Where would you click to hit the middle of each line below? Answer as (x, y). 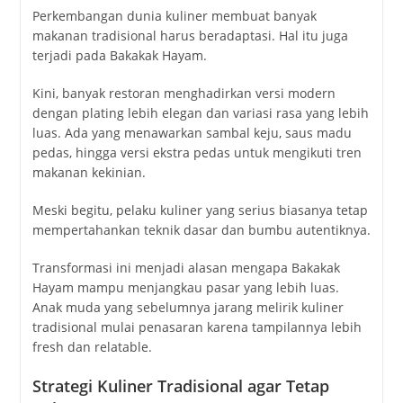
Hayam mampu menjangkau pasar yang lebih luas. (185, 287)
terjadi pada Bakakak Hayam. (119, 55)
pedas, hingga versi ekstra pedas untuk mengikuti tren (197, 152)
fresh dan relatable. (92, 346)
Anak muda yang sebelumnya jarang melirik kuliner (188, 307)
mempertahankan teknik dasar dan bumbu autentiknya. (201, 229)
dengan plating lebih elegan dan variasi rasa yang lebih (200, 112)
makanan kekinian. (89, 172)
